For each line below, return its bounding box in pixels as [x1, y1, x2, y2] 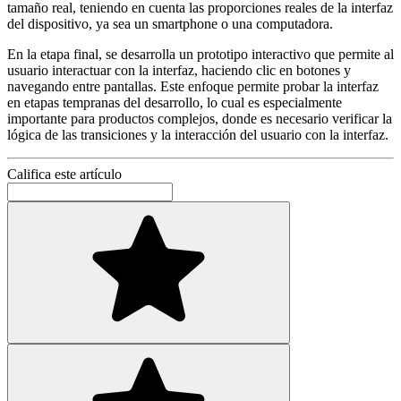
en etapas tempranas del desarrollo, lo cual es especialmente [7, 95, 342, 111]
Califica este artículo [7, 166, 122, 183]
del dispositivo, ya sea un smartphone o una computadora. [7, 16, 333, 32]
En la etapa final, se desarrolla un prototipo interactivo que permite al [7, 47, 394, 63]
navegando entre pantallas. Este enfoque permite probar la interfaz [7, 79, 379, 95]
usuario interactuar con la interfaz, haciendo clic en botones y [7, 63, 351, 79]
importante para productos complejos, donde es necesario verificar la [7, 111, 392, 127]
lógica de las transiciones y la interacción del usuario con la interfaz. [7, 127, 388, 143]
